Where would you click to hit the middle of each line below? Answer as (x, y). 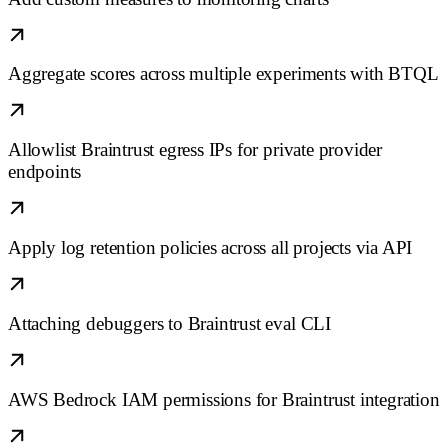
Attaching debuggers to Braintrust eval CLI (169, 323)
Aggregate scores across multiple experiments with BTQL (223, 74)
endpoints (45, 172)
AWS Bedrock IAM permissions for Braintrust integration (224, 399)
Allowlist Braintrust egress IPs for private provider (195, 150)
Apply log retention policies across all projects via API (210, 248)
